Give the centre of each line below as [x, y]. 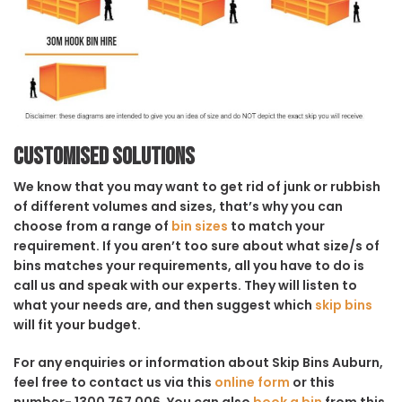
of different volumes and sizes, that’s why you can [178, 206]
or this [312, 382]
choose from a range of [92, 226]
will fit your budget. [77, 324]
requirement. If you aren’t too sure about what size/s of [197, 245]
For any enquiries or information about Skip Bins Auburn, [198, 362]
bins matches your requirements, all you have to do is [189, 265]
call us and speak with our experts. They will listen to [185, 285]
